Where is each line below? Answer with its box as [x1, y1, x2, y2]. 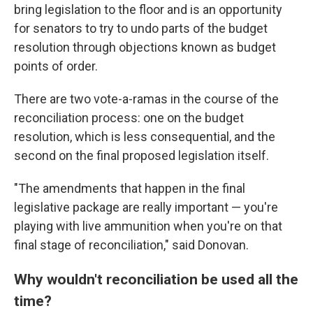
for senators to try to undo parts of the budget [14, 21, 268, 36]
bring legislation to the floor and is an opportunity [14, 2, 282, 17]
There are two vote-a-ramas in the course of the [14, 92, 279, 107]
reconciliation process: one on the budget [14, 110, 244, 126]
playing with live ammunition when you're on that [14, 219, 282, 234]
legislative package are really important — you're [14, 200, 278, 215]
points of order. [14, 59, 98, 74]
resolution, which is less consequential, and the [14, 129, 275, 145]
